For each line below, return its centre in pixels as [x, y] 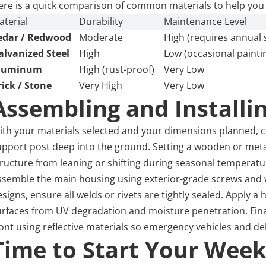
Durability [101, 22]
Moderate [101, 38]
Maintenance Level [206, 22]
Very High [101, 86]
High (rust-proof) [117, 70]
